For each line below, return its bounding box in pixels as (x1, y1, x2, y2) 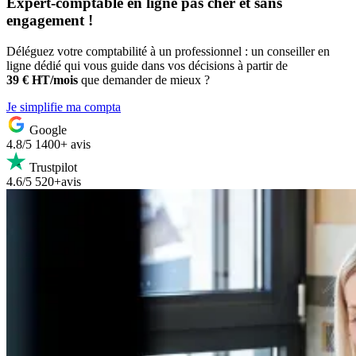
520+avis (35, 174, 81, 188)
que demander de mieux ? (81, 72, 210, 87)
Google (29, 122, 67, 137)
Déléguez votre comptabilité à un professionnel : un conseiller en (6, 44, 330, 58)
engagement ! (6, 11, 93, 29)
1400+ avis (35, 137, 91, 151)
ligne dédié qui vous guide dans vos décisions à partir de (6, 58, 288, 72)
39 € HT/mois (6, 72, 81, 87)
